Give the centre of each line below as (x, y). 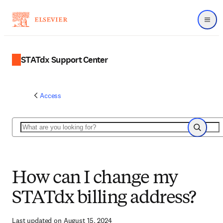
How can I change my (95, 179)
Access (51, 96)
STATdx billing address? (104, 199)
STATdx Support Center (64, 59)
